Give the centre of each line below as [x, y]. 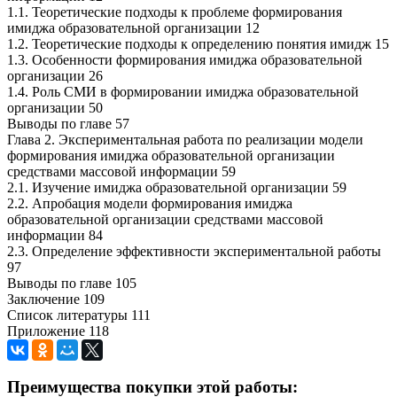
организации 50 [55, 107]
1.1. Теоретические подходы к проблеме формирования [175, 12]
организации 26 [55, 75]
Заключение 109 [56, 299]
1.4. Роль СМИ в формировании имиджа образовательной [183, 91]
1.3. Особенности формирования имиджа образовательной [185, 59]
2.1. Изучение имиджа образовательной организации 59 [177, 187]
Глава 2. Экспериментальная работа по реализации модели [185, 139]
